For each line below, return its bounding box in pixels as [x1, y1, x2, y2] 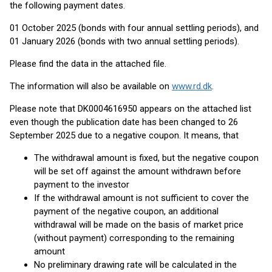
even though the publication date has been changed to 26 [10, 117, 238, 127]
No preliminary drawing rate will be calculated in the [34, 259, 237, 270]
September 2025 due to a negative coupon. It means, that [10, 130, 239, 141]
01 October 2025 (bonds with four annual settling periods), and [10, 22, 259, 33]
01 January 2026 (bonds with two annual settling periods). [10, 36, 239, 47]
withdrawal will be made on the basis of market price [34, 219, 243, 230]
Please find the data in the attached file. [10, 58, 166, 69]
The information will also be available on [10, 81, 172, 92]
